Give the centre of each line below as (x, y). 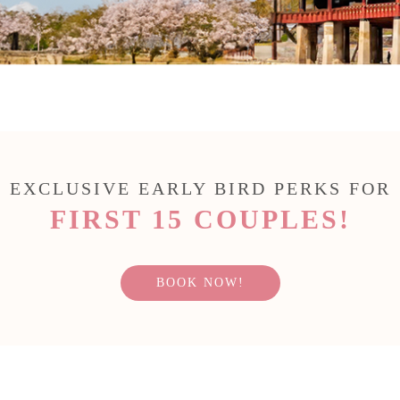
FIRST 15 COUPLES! (200, 220)
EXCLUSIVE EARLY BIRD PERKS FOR (200, 189)
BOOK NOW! (200, 283)
